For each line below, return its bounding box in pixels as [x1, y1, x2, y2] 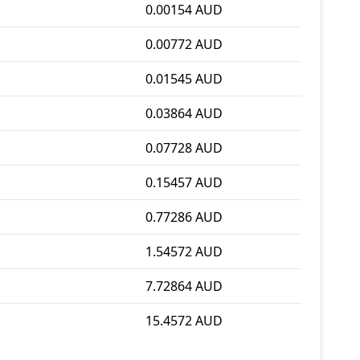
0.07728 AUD [145, 139, 223, 157]
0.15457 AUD [145, 174, 223, 191]
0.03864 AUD [145, 104, 223, 122]
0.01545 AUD [145, 70, 223, 88]
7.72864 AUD [145, 277, 223, 295]
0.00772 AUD [145, 35, 223, 53]
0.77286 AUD [145, 208, 223, 226]
